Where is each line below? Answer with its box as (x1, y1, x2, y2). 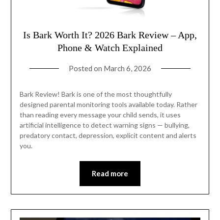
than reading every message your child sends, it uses (19, 110, 181, 119)
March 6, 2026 (104, 64, 151, 73)
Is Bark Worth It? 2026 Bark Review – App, (23, 29, 197, 41)
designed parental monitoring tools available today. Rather (19, 100, 197, 109)
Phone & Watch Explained (57, 42, 163, 54)
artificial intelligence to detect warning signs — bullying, (19, 121, 190, 130)
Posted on (69, 64, 104, 73)
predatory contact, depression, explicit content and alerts (19, 131, 196, 140)
